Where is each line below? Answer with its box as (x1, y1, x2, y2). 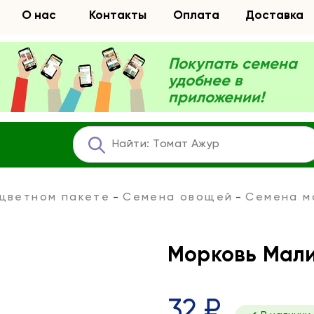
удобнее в (168, 74, 242, 89)
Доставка (245, 10, 304, 22)
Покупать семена (168, 57, 297, 72)
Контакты (88, 10, 146, 22)
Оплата (172, 10, 219, 22)
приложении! (168, 90, 264, 106)
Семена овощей (123, 192, 233, 203)
